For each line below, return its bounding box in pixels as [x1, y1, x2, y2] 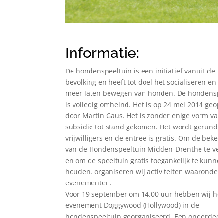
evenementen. [65, 178, 112, 188]
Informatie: [65, 44, 140, 62]
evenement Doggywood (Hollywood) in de [65, 200, 200, 210]
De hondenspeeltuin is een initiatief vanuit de [65, 66, 216, 76]
